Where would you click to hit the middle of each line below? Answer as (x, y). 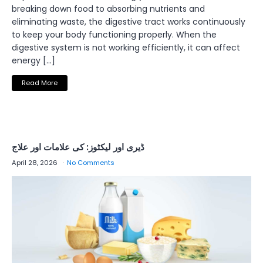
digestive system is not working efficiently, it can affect (126, 47)
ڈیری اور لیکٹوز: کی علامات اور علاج (78, 147)
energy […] (33, 60)
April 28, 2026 (36, 163)
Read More (39, 83)
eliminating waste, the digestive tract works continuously (129, 21)
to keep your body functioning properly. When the (114, 34)
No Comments (91, 163)
